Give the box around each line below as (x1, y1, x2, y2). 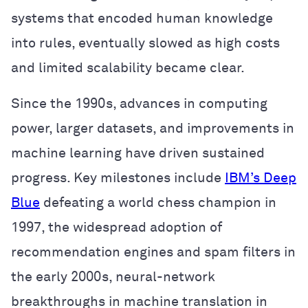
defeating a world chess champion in (40, 195, 276, 210)
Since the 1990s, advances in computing (11, 96, 267, 111)
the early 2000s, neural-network (11, 269, 215, 284)
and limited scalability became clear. (11, 60, 245, 75)
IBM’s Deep (225, 170, 296, 185)
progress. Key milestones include (11, 170, 225, 185)
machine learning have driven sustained (11, 146, 265, 160)
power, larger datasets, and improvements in (11, 121, 294, 135)
